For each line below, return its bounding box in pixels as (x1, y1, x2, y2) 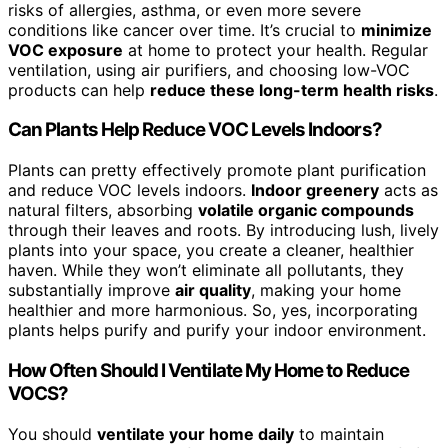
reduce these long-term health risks (150, 79, 434, 100)
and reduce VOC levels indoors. (8, 180, 251, 201)
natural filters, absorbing (8, 200, 198, 221)
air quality (175, 280, 251, 301)
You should (8, 423, 97, 444)
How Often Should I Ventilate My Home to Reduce (8, 358, 409, 382)
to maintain (294, 423, 384, 444)
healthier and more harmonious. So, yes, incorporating (8, 300, 418, 321)
